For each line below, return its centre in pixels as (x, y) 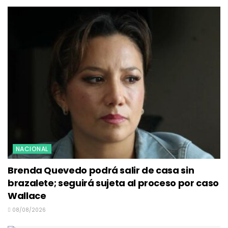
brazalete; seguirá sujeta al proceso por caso (113, 183)
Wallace (27, 195)
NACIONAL (32, 149)
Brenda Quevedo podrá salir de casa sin (101, 170)
